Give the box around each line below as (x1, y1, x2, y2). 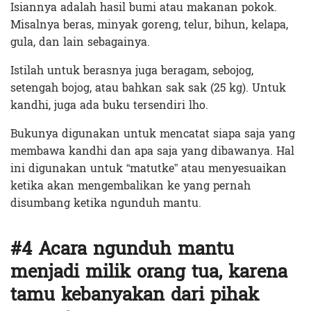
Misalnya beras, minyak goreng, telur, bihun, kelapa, (10, 15, 288, 35)
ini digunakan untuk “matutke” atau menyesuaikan (10, 158, 287, 179)
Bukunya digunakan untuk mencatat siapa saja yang (10, 124, 295, 144)
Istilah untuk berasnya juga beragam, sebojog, (10, 60, 253, 81)
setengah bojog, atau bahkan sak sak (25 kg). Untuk (10, 78, 286, 99)
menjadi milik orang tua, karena (10, 255, 287, 288)
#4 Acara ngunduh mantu (10, 232, 234, 265)
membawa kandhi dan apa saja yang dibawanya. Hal (10, 141, 294, 162)
